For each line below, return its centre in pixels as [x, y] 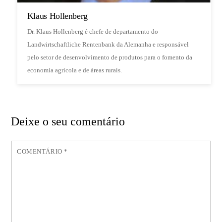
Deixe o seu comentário [68, 121]
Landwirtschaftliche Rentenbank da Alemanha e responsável [108, 44]
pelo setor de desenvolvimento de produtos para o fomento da [110, 57]
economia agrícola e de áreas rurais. [74, 70]
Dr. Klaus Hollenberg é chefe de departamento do [92, 31]
